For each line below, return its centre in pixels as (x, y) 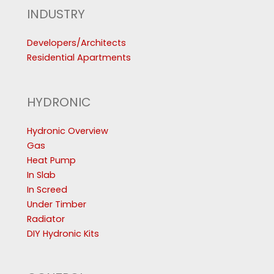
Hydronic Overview (68, 131)
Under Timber (57, 204)
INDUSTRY (56, 14)
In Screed (47, 189)
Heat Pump (51, 160)
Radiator (46, 219)
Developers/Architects (76, 43)
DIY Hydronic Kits (63, 233)
